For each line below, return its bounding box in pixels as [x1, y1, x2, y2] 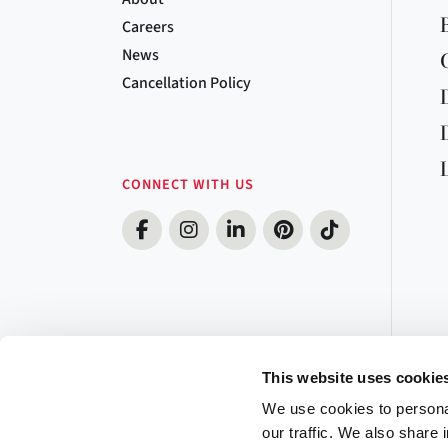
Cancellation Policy [122, 72, 251, 94]
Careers [122, 16, 174, 38]
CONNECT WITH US [122, 174, 254, 195]
